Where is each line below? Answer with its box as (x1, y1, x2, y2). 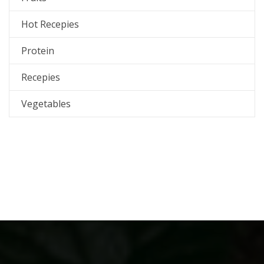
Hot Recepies (21, 18, 79, 31)
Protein (21, 44, 54, 57)
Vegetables (21, 97, 71, 110)
